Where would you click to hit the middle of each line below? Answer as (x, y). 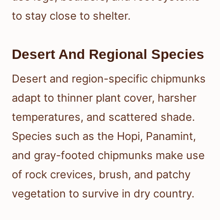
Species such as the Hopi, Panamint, (104, 136)
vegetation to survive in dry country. (103, 194)
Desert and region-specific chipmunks (109, 79)
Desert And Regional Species (108, 55)
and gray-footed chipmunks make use (108, 155)
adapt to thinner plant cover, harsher (104, 98)
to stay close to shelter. (71, 16)
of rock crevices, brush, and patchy (101, 175)
